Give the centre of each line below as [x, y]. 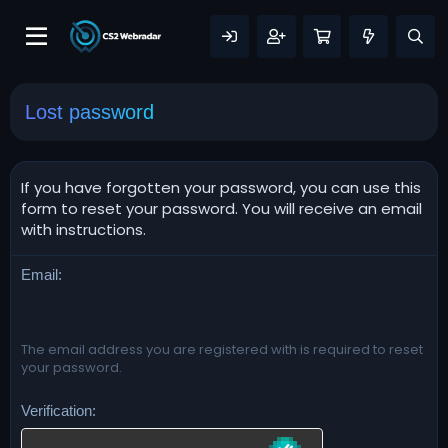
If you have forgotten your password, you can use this [221, 187]
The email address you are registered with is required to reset [222, 349]
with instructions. [83, 229]
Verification [56, 410]
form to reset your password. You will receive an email [221, 208]
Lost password [89, 112]
